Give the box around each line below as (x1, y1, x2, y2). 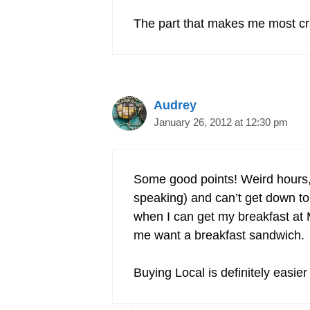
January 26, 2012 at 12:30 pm (154, 116, 288, 129)
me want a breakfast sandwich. (134, 228, 304, 243)
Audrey (154, 98, 197, 113)
